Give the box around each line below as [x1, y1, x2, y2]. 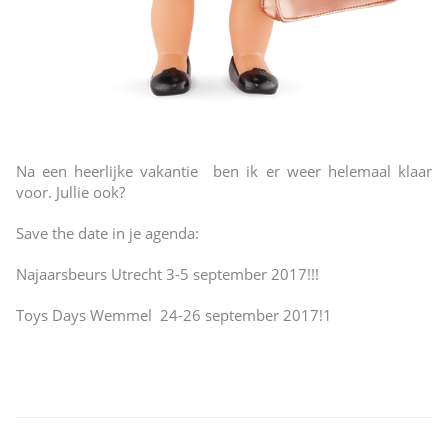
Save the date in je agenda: [15, 223, 199, 244]
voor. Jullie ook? [15, 182, 125, 203]
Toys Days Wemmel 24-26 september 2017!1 [15, 305, 332, 326]
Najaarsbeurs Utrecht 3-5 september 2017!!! [15, 264, 319, 285]
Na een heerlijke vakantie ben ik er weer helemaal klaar [15, 161, 433, 182]
